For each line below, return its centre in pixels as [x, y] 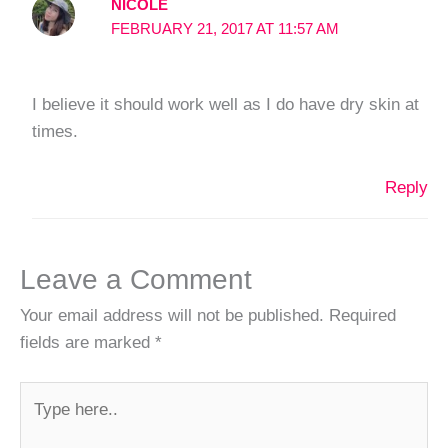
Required [362, 315]
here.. [40, 421]
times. [54, 130]
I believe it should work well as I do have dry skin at [225, 103]
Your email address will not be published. [172, 315]
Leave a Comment [136, 279]
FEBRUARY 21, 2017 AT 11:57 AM [225, 28]
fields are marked [87, 342]
